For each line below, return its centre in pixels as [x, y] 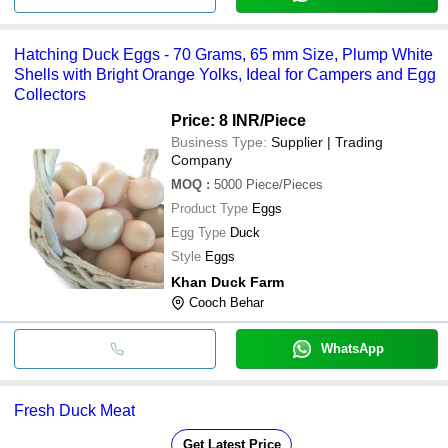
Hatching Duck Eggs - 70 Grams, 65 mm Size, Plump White [223, 54]
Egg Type [198, 232]
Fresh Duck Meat [74, 410]
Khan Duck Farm [227, 281]
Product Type [209, 208]
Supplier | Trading [327, 141]
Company [201, 159]
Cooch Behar [226, 302]
